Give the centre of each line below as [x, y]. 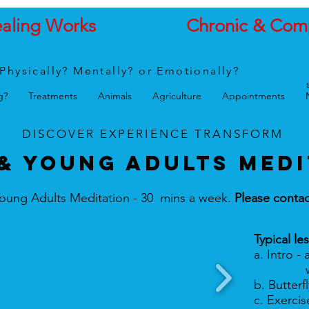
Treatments [53, 96]
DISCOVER [61, 134]
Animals [115, 96]
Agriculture [177, 96]
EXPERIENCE [145, 134]
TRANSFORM [237, 134]
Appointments [253, 96]
